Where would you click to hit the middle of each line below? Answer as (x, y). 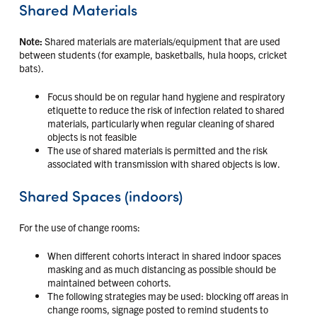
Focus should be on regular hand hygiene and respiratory (166, 96)
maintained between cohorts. (109, 282)
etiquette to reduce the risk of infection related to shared (166, 109)
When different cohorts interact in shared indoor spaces (164, 255)
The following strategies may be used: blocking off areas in (168, 295)
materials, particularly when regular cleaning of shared (161, 123)
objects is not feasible (92, 136)
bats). (31, 68)
